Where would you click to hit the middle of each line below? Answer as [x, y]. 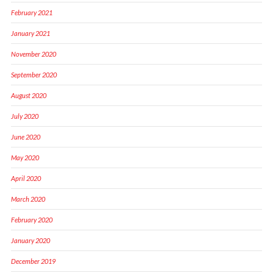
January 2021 [30, 33]
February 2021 [31, 12]
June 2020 [25, 136]
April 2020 [26, 178]
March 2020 [28, 199]
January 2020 [30, 240]
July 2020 [24, 116]
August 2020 [28, 95]
